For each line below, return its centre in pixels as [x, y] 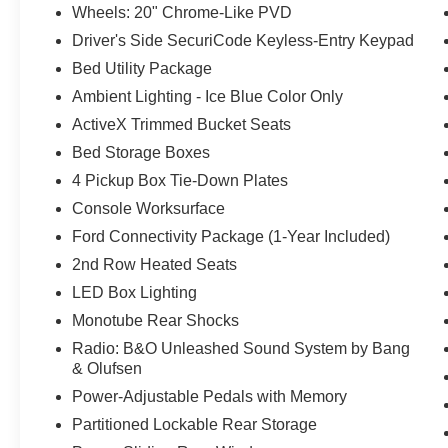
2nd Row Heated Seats [155, 265]
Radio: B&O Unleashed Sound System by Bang [241, 349]
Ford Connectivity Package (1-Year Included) [231, 237]
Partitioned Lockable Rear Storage [195, 425]
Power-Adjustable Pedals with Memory [210, 397]
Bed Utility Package [142, 69]
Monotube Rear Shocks [156, 321]
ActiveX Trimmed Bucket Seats [182, 125]
